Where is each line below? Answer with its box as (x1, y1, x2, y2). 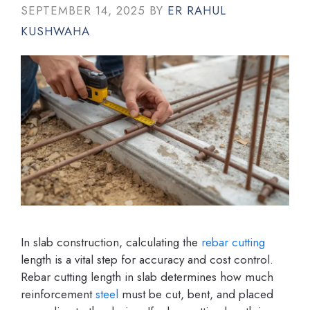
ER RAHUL (167, 1, 226, 19)
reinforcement (21, 285, 95, 302)
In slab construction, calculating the (21, 233, 201, 250)
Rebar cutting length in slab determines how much (21, 268, 273, 285)
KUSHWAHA (21, 22, 90, 39)
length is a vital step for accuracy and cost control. (21, 250, 273, 268)
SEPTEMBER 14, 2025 (21, 1, 145, 19)
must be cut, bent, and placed (118, 285, 273, 302)
